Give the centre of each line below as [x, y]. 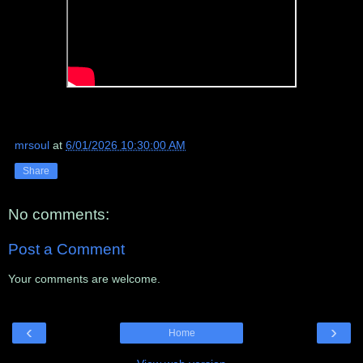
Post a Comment [66, 250]
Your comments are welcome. [84, 278]
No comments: [59, 214]
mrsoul [32, 145]
